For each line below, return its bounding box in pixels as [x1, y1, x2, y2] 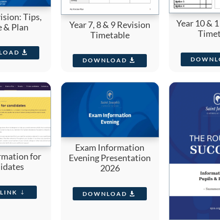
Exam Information [75, 142, 145, 153]
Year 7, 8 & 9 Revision [69, 19, 151, 30]
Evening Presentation [69, 152, 151, 163]
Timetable [90, 29, 130, 40]
